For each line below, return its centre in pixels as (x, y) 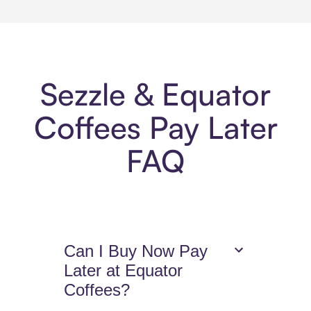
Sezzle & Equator (155, 94)
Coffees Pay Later (155, 128)
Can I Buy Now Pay (136, 251)
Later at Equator (124, 271)
